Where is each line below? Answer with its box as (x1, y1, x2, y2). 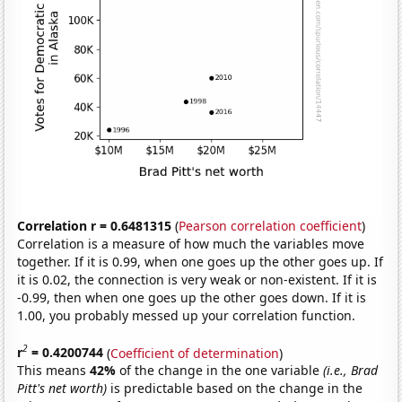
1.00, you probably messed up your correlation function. (17, 306, 356, 324)
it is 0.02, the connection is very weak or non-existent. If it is (17, 270, 378, 288)
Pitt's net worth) (17, 380, 108, 398)
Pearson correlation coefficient (179, 216, 363, 234)
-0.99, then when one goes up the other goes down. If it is (17, 288, 367, 306)
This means (17, 362, 91, 380)
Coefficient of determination (110, 344, 280, 362)
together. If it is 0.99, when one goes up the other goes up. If (17, 252, 384, 270)
